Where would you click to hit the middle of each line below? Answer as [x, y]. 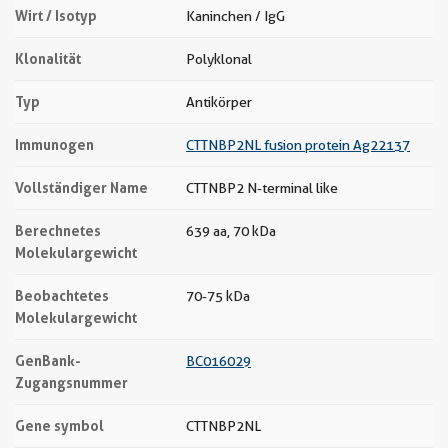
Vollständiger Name [81, 187]
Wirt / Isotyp [56, 15]
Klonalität [48, 58]
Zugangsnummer [71, 382]
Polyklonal [219, 59]
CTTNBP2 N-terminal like [262, 188]
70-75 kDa [218, 296]
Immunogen [54, 144]
